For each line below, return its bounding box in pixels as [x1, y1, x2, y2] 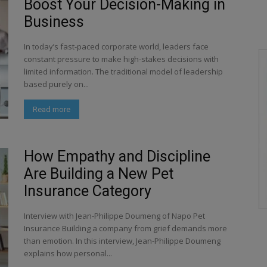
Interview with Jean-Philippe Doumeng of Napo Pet [24, 210, 205, 221]
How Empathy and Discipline [24, 148, 210, 165]
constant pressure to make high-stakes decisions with [24, 54, 219, 64]
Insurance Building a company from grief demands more [24, 223, 227, 234]
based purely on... [24, 79, 89, 89]
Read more [33, 105, 70, 114]
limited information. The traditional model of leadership [24, 66, 223, 77]
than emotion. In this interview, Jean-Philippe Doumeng [24, 235, 221, 246]
